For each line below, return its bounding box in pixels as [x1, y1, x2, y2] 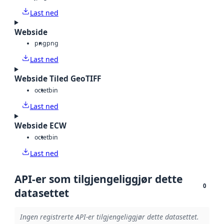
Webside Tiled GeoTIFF [14, 73, 101, 84]
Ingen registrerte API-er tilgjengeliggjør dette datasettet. [19, 212, 199, 222]
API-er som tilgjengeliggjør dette [14, 171, 182, 186]
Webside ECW [14, 120, 66, 131]
